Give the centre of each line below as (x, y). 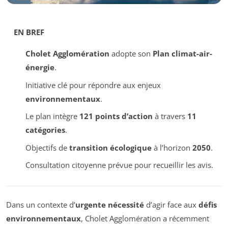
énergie (40, 67)
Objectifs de (47, 147)
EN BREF (29, 32)
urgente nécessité (110, 204)
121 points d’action (116, 116)
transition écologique (110, 147)
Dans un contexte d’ (41, 204)
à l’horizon (172, 147)
